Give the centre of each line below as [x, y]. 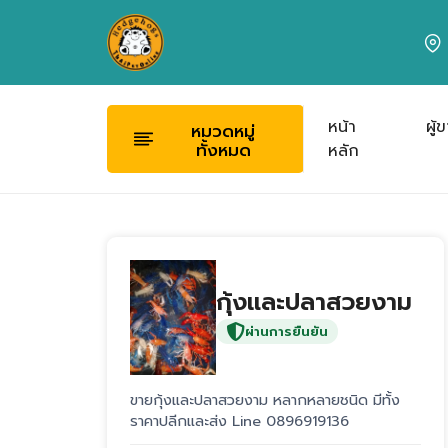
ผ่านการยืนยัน [286, 332]
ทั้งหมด [223, 151]
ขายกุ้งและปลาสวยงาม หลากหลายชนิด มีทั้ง [264, 399]
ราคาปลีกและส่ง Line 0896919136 [239, 420]
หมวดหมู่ [223, 132]
